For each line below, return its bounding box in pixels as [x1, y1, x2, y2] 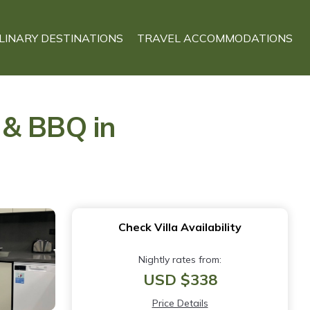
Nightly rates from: [138, 253, 221, 266]
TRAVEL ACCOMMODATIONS [137, 30, 293, 45]
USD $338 [143, 270, 217, 289]
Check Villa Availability [118, 220, 241, 234]
